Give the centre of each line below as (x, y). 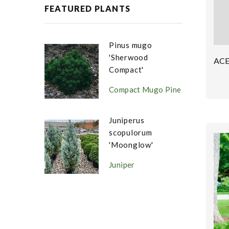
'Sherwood (129, 57)
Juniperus (127, 120)
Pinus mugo (131, 45)
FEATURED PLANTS (87, 8)
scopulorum (131, 132)
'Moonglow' (131, 145)
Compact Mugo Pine (145, 89)
